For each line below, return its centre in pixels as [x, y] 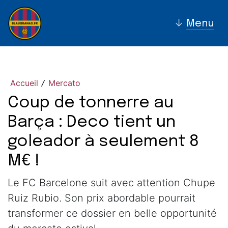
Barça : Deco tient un [92, 122]
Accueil [24, 83]
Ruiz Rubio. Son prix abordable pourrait [102, 198]
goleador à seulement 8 [103, 142]
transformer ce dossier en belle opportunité [112, 213]
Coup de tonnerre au [91, 103]
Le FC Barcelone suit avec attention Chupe [111, 183]
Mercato [64, 83]
